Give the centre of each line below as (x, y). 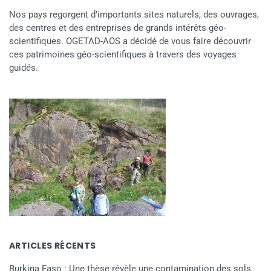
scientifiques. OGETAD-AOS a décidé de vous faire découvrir (130, 41)
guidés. (24, 67)
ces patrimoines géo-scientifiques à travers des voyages (123, 54)
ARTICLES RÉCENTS (53, 245)
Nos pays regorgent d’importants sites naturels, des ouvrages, (134, 14)
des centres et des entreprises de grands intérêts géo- (118, 28)
